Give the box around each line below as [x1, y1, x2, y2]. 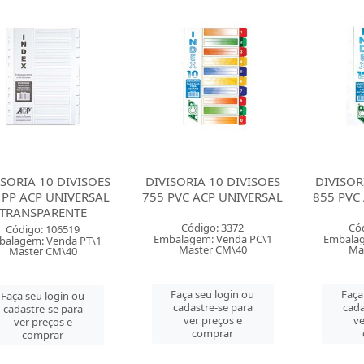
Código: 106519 [6, 222, 80, 236]
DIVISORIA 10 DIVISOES [145, 173, 280, 189]
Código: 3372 [181, 220, 245, 235]
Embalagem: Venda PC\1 [153, 232, 272, 246]
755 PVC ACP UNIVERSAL [142, 188, 284, 205]
